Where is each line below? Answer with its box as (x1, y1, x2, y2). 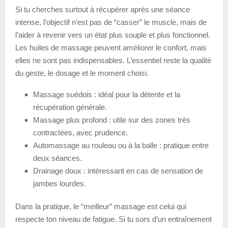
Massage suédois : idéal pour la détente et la (33, 90, 180, 99)
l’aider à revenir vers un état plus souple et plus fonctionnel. (15, 31, 210, 40)
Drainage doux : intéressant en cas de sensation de (33, 166, 203, 176)
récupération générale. (33, 103, 107, 112)
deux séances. (33, 154, 82, 163)
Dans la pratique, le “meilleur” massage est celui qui (15, 202, 186, 211)
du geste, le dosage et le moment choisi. (15, 69, 149, 78)
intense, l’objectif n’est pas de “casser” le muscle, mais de (15, 18, 207, 27)
